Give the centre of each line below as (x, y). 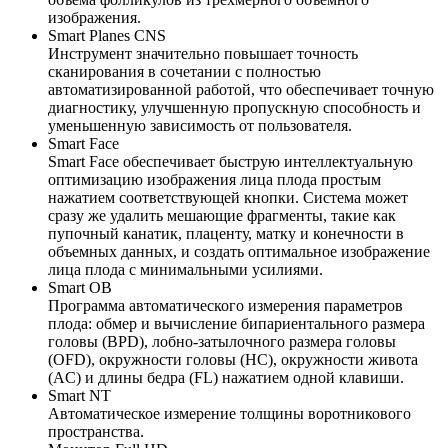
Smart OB (82, 288)
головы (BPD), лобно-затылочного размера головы (222, 342)
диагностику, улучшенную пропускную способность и (234, 108)
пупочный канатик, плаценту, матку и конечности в (226, 234)
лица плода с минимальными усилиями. (185, 270)
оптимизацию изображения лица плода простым (214, 180)
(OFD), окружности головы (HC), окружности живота (233, 360)
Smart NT (81, 396)
